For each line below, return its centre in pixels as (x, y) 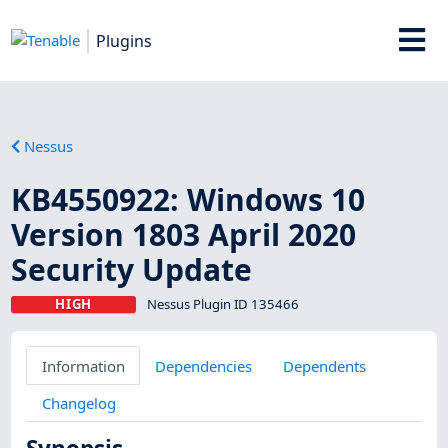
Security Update (132, 269)
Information (83, 365)
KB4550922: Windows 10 (188, 199)
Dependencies (204, 365)
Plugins (124, 40)
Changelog (78, 402)
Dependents (324, 365)
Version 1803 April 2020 (184, 234)
